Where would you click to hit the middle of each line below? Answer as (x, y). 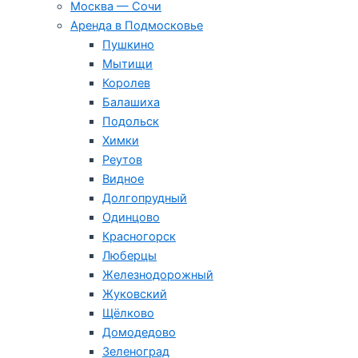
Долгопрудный (145, 199)
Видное (123, 179)
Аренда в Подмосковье (137, 26)
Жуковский (135, 294)
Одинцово (131, 218)
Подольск (131, 122)
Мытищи (127, 64)
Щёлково (128, 314)
